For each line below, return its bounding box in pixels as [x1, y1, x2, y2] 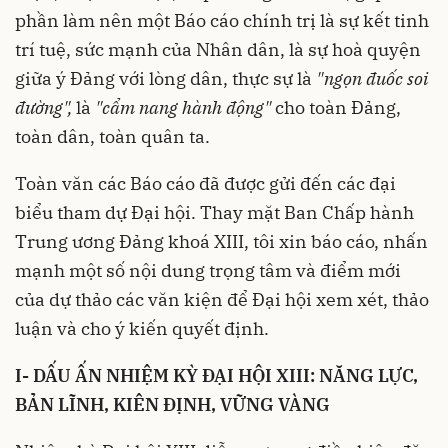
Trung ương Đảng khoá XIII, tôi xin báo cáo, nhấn [15, 229, 428, 253]
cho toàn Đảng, [271, 95, 401, 119]
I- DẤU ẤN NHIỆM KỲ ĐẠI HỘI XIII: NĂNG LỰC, [15, 363, 418, 387]
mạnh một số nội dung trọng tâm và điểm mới [15, 258, 401, 282]
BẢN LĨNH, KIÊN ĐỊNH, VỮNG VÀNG [15, 392, 330, 416]
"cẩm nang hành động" [95, 95, 271, 119]
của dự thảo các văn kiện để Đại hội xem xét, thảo [15, 287, 429, 311]
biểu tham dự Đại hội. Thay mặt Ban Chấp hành [15, 200, 414, 224]
